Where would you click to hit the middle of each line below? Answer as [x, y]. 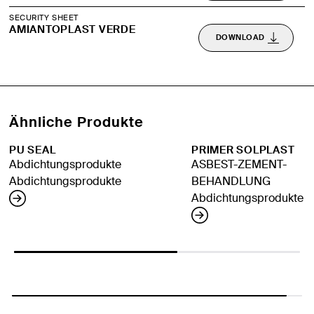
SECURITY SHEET [44, 17]
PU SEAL [33, 150]
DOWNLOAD [240, 37]
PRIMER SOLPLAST [243, 150]
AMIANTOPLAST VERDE [73, 29]
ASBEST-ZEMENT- [239, 164]
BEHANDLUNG [231, 181]
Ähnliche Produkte [76, 122]
